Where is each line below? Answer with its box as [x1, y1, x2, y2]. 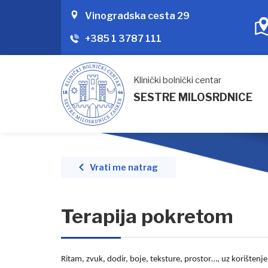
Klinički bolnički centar [133, 75, 221, 86]
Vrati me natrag [90, 162, 158, 173]
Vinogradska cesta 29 [85, 10, 190, 22]
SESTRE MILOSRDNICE [133, 91, 252, 103]
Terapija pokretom [61, 205, 233, 228]
